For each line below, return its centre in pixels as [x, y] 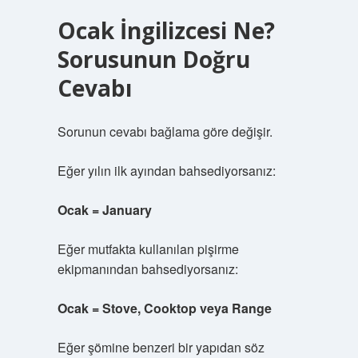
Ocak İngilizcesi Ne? [166, 30]
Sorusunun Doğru [153, 59]
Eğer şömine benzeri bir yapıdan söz [161, 347]
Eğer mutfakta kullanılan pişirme [148, 249]
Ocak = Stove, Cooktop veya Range [164, 308]
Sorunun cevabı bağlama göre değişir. [165, 131]
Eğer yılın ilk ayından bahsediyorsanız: [166, 171]
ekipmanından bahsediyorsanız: [147, 269]
